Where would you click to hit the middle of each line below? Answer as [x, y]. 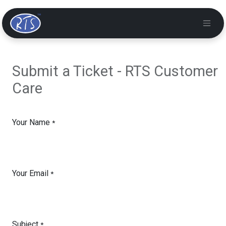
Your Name [31, 122]
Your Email [30, 173]
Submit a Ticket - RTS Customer [115, 71]
